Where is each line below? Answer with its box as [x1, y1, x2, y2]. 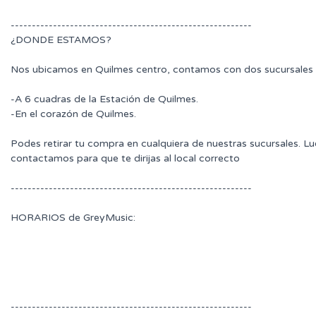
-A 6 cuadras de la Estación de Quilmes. [11, 92, 198, 105]
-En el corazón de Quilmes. [11, 107, 136, 120]
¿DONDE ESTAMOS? [11, 33, 111, 46]
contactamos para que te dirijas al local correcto [11, 152, 240, 164]
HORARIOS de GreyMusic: [11, 211, 135, 224]
